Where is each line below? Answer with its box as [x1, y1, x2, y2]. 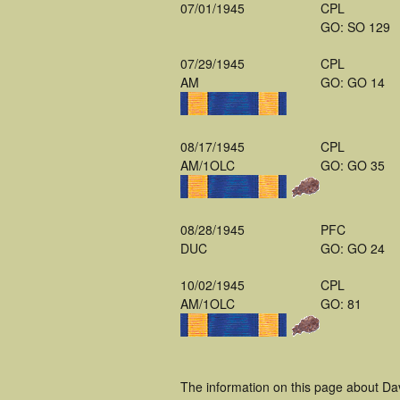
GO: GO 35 [321, 156, 385, 174]
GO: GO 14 [321, 73, 385, 91]
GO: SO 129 [321, 18, 390, 36]
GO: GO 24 [321, 239, 385, 257]
